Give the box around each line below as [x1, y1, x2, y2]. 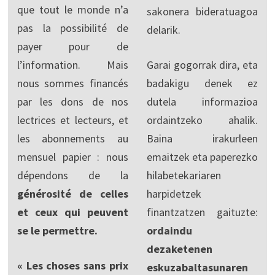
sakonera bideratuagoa [146, 4, 258, 18]
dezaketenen [146, 241, 212, 256]
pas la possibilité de [17, 20, 128, 35]
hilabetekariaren [146, 168, 221, 182]
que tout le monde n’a [17, 2, 128, 17]
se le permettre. [17, 223, 98, 238]
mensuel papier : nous [17, 149, 128, 164]
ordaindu [146, 223, 192, 238]
